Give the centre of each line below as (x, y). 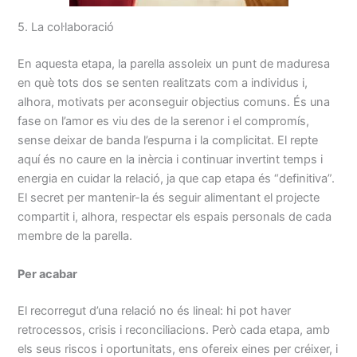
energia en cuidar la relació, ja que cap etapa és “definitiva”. (177, 179)
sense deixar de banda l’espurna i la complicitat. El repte (168, 141)
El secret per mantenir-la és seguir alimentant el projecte (169, 198)
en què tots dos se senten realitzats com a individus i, (163, 83)
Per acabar (48, 274)
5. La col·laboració (66, 27)
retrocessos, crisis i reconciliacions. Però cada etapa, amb (174, 330)
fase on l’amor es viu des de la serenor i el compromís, (164, 122)
